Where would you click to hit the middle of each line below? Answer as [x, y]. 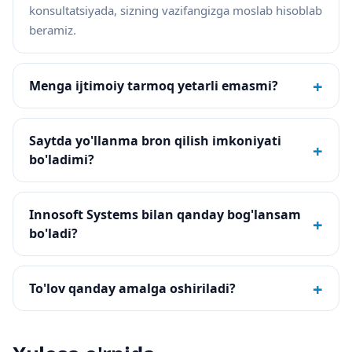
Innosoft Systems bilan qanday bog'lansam [165, 215]
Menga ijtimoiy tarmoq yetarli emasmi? [154, 86]
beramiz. [53, 30]
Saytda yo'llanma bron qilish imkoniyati [155, 141]
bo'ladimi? [62, 160]
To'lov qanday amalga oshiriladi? [132, 289]
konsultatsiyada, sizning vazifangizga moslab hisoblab [176, 11]
